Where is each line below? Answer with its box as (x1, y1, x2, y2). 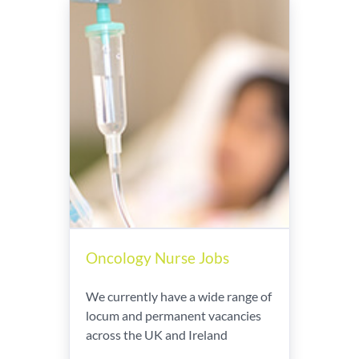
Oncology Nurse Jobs (86, 248, 229, 267)
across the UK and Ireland (86, 327, 228, 342)
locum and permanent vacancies (86, 308, 261, 323)
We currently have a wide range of (86, 288, 272, 304)
